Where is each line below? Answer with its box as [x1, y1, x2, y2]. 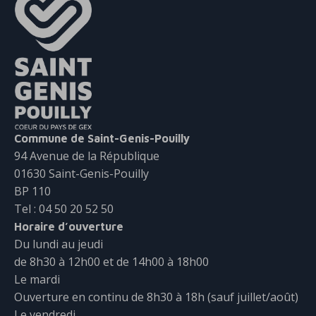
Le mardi [14, 271, 60, 287]
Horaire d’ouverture [14, 219, 123, 233]
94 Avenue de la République [14, 147, 159, 164]
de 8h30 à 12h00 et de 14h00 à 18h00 [14, 253, 209, 269]
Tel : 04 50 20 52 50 [14, 200, 114, 217]
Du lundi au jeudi [14, 236, 103, 252]
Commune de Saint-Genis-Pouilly [14, 131, 190, 145]
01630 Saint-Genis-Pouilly [14, 165, 149, 181]
